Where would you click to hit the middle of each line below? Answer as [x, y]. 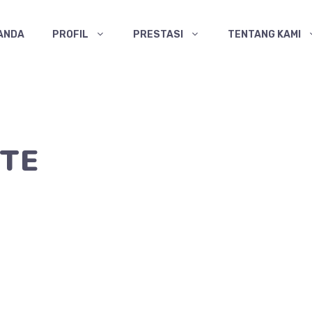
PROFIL [70, 34]
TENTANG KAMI [264, 34]
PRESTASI [158, 34]
